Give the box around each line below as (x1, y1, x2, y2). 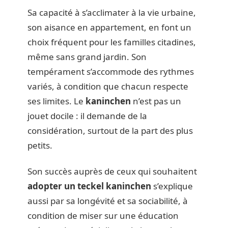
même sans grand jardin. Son (27, 50, 147, 63)
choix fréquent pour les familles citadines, (27, 36, 196, 48)
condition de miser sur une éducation (27, 210, 179, 221)
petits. (27, 139, 52, 151)
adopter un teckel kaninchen (27, 180, 151, 192)
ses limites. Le (27, 95, 85, 107)
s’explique (151, 180, 193, 192)
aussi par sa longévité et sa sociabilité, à (27, 195, 188, 207)
